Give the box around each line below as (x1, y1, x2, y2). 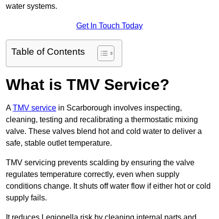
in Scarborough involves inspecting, (56, 104, 182, 112)
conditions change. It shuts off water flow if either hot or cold (6, 182, 211, 191)
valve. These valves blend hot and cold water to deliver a (6, 127, 202, 136)
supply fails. (6, 194, 47, 202)
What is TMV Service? (6, 76, 170, 94)
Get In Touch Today (76, 22, 143, 30)
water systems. (6, 2, 57, 11)
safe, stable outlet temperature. (6, 139, 112, 148)
